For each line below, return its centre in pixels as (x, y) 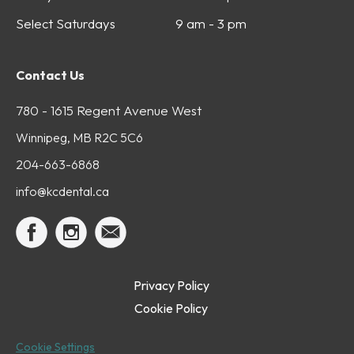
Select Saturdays (66, 23)
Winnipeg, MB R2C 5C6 (79, 137)
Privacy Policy (171, 285)
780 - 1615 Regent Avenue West (109, 110)
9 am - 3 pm (211, 23)
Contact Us (50, 75)
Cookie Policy (171, 308)
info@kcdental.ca (62, 191)
